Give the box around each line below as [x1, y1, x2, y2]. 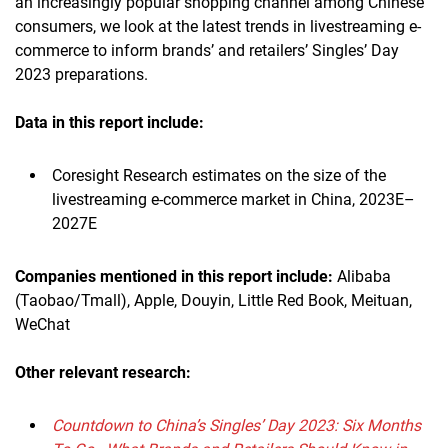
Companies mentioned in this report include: [15, 266, 333, 286]
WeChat [15, 314, 70, 334]
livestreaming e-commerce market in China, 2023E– [52, 189, 415, 209]
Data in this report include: [15, 112, 204, 132]
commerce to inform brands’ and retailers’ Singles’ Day [15, 40, 399, 60]
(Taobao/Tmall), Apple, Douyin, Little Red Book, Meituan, [15, 290, 412, 310]
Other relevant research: [15, 362, 191, 382]
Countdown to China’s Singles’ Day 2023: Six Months [52, 415, 421, 435]
